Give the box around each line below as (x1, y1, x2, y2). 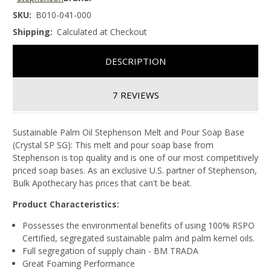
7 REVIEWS (112, 88, 159, 101)
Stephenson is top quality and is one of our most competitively (13, 151, 258, 163)
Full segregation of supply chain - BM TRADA (22, 244, 199, 256)
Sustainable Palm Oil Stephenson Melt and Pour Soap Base (13, 126, 244, 138)
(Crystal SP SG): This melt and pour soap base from (13, 139, 214, 151)
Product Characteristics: (13, 198, 119, 210)
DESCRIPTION (105, 54, 166, 67)
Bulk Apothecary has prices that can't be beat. (13, 177, 192, 189)
